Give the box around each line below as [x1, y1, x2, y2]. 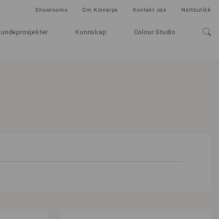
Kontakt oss [133, 7, 167, 13]
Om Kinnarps [82, 7, 119, 13]
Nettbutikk [181, 7, 211, 13]
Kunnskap [75, 28, 107, 36]
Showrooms [35, 7, 68, 13]
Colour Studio [133, 28, 175, 36]
